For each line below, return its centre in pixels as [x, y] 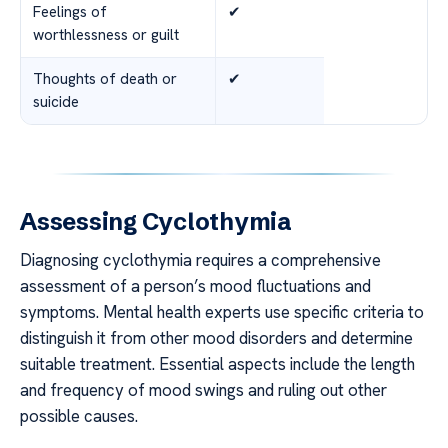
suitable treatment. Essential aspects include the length [217, 363]
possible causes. [79, 415]
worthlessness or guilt [106, 34]
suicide [56, 101]
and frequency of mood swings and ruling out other [203, 389]
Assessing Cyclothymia [156, 221]
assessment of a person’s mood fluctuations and [195, 285]
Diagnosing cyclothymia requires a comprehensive [200, 259]
